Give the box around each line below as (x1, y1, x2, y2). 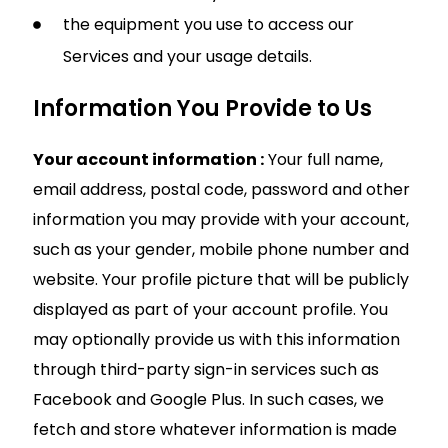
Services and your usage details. (63, 44, 312, 68)
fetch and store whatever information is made (33, 417, 397, 441)
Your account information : (33, 147, 264, 171)
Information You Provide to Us (33, 92, 372, 124)
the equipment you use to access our (63, 12, 354, 36)
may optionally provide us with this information (33, 327, 400, 351)
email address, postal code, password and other (33, 177, 410, 201)
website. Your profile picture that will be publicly (33, 267, 409, 291)
